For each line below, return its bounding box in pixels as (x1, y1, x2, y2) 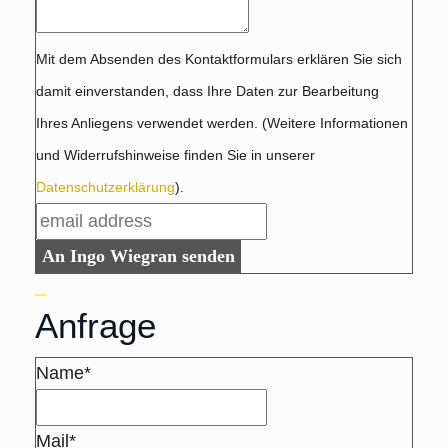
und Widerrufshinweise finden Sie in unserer (36, 147, 315, 164)
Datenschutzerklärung (36, 179, 175, 196)
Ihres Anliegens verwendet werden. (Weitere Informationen (36, 115, 408, 132)
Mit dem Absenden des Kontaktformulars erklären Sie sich (36, 51, 402, 68)
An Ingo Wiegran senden (42, 246, 235, 267)
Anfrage (35, 306, 156, 346)
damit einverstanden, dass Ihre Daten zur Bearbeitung (36, 83, 379, 100)
